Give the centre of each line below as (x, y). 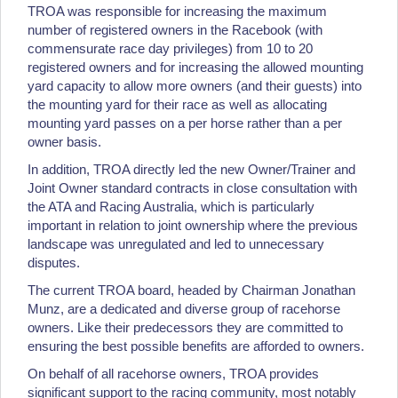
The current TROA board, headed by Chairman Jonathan (191, 290)
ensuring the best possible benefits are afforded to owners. (196, 346)
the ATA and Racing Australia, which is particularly (171, 206)
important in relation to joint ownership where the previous (193, 225)
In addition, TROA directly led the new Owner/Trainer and (191, 169)
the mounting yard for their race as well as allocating (177, 104)
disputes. (56, 262)
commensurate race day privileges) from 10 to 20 (170, 48)
